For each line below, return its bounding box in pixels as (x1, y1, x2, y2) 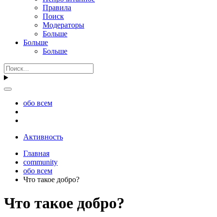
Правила (43, 3, 71, 12)
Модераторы (43, 20, 84, 29)
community (23, 157, 58, 166)
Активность (23, 132, 63, 141)
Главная (23, 149, 49, 157)
